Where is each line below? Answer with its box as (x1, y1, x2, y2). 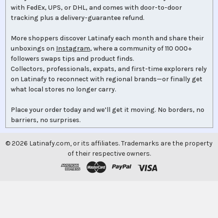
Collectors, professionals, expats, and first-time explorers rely (11, 64, 207, 73)
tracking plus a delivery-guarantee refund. (11, 13, 145, 22)
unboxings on (11, 44, 56, 53)
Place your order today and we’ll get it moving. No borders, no (11, 105, 204, 114)
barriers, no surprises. (11, 115, 81, 124)
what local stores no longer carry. (11, 85, 116, 93)
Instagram (56, 44, 90, 53)
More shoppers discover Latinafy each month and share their (11, 34, 204, 42)
